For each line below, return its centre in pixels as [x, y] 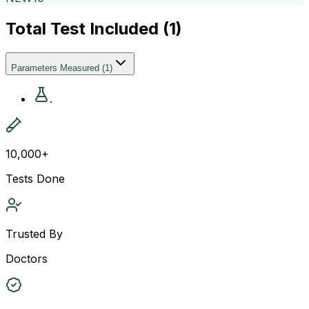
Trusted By [34, 233]
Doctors [27, 258]
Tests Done [35, 178]
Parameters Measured [55, 68]
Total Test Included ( [87, 28]
